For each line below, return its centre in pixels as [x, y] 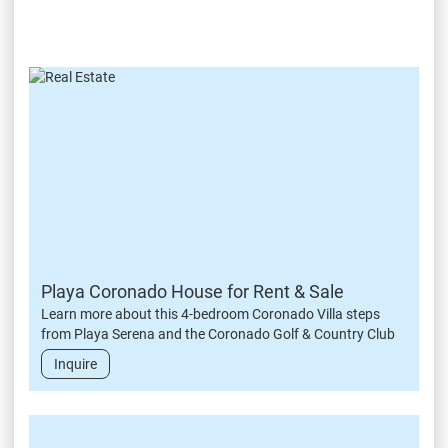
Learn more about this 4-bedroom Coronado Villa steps [210, 313]
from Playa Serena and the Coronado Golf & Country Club [218, 333]
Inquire [75, 363]
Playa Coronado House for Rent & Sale [192, 291]
